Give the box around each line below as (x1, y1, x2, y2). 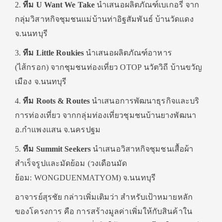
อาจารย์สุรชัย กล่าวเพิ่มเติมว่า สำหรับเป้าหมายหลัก (15, 193, 193, 202)
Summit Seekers (36, 145, 91, 154)
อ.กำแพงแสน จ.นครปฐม (15, 125, 101, 134)
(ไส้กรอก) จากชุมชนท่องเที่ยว (15, 63, 120, 72)
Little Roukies (36, 49, 84, 57)
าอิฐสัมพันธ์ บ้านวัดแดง (112, 15, 194, 24)
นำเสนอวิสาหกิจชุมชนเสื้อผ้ (93, 145, 189, 154)
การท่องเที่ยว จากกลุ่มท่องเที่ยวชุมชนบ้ (15, 111, 151, 120)
